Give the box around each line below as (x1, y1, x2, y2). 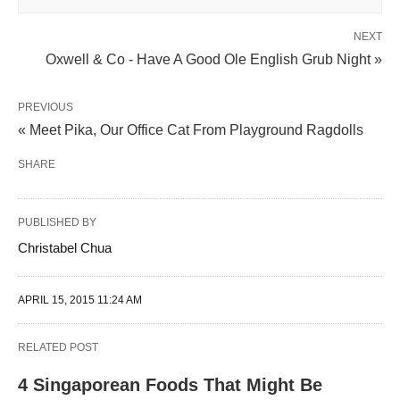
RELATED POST (18, 341, 98, 354)
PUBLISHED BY (18, 216, 96, 229)
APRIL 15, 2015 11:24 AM (18, 294, 142, 307)
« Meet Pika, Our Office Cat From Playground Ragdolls (18, 122, 363, 138)
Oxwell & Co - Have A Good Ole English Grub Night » (46, 52, 382, 68)
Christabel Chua (18, 240, 112, 256)
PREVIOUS (18, 101, 73, 114)
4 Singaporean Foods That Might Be (18, 375, 322, 396)
